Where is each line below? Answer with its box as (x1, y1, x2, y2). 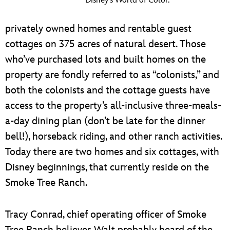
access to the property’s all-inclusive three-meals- (5, 99, 221, 112)
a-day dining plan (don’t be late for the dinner (5, 114, 205, 127)
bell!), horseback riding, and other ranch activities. (5, 130, 222, 143)
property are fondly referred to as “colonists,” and (5, 68, 219, 81)
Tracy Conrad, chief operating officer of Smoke (5, 208, 206, 221)
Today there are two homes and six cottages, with (5, 145, 219, 158)
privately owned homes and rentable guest (5, 22, 191, 35)
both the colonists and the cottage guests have (5, 84, 210, 97)
